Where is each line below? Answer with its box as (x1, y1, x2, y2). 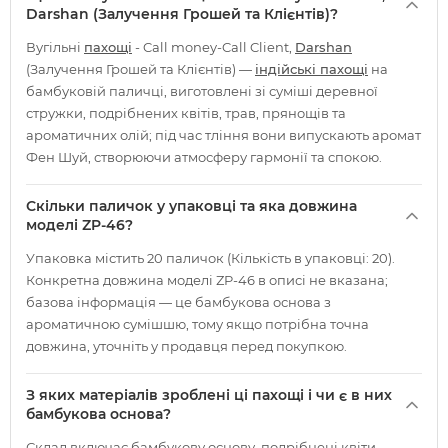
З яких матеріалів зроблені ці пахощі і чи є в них (26, 386, 392, 404)
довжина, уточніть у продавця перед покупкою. (26, 338, 347, 354)
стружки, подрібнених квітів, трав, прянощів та (26, 105, 346, 121)
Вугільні (26, 39, 84, 55)
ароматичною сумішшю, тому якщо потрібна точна (26, 316, 369, 332)
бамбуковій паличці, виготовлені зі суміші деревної (26, 83, 378, 99)
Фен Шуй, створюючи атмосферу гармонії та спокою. (26, 149, 382, 165)
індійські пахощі (255, 61, 368, 77)
